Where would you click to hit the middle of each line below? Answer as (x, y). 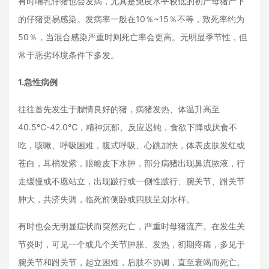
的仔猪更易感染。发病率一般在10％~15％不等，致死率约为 (131, 19)
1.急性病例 (38, 82)
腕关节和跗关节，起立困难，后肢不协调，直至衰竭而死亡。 (133, 262)
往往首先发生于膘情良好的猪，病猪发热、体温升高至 (119, 109)
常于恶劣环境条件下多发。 (71, 55)
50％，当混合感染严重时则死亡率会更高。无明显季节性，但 (133, 37)
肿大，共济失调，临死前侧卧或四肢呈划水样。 (106, 199)
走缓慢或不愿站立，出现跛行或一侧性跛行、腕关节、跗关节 (131, 181)
